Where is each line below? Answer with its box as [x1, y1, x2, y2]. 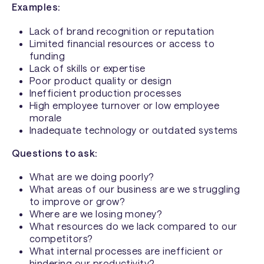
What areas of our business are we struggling [29, 183, 240, 195]
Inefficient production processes [29, 87, 182, 98]
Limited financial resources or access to [29, 37, 215, 49]
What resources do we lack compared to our [29, 220, 237, 232]
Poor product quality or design [29, 74, 172, 86]
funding [29, 49, 65, 61]
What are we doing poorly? [29, 171, 154, 183]
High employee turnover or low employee [29, 99, 220, 111]
